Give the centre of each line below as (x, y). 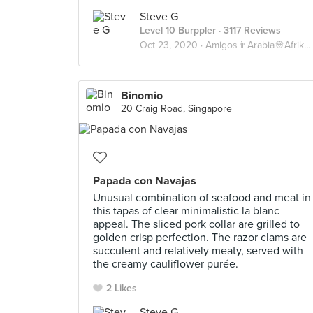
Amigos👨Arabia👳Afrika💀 (255, 45)
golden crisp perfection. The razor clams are (200, 238)
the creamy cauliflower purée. (166, 264)
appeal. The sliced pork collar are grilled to (196, 224)
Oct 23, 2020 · (173, 45)
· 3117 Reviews (248, 30)
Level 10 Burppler (178, 30)
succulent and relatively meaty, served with (198, 251)
